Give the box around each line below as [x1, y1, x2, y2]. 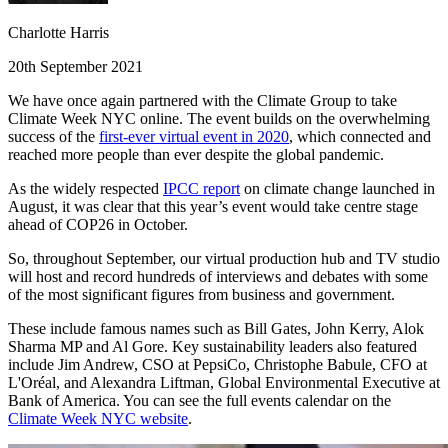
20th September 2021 [8, 58, 143, 76]
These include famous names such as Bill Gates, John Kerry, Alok [8, 320, 424, 338]
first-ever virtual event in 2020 [99, 128, 289, 146]
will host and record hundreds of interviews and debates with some [8, 268, 428, 286]
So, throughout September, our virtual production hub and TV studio [8, 250, 440, 268]
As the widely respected [8, 180, 163, 198]
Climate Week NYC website [8, 410, 188, 428]
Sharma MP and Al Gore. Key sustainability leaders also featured [8, 338, 417, 356]
